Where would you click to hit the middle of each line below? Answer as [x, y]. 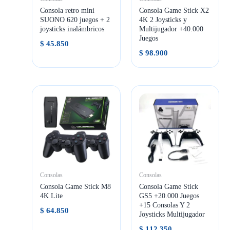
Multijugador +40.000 [171, 29]
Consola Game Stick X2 [174, 11]
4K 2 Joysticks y [163, 20]
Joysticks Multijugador [172, 214]
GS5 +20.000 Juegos [169, 196]
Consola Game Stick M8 [76, 186]
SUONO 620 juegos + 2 [75, 20]
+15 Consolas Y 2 [164, 205]
